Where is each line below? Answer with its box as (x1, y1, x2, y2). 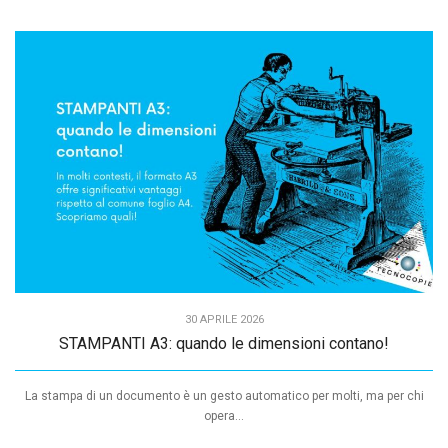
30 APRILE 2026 (184, 312, 264, 326)
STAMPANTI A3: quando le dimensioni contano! (59, 333, 389, 353)
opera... (204, 408, 244, 423)
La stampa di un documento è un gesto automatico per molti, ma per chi (24, 388, 424, 403)
